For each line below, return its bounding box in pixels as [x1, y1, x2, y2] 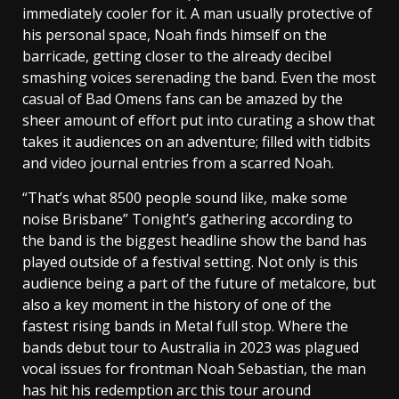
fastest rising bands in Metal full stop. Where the [22, 316, 348, 337]
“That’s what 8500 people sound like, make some [22, 188, 347, 208]
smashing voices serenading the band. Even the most [22, 68, 376, 88]
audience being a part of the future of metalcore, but [22, 273, 376, 294]
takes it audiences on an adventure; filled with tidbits [22, 132, 370, 152]
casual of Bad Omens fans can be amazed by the [22, 89, 343, 110]
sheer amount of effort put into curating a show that [22, 110, 375, 131]
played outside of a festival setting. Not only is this [22, 252, 358, 273]
